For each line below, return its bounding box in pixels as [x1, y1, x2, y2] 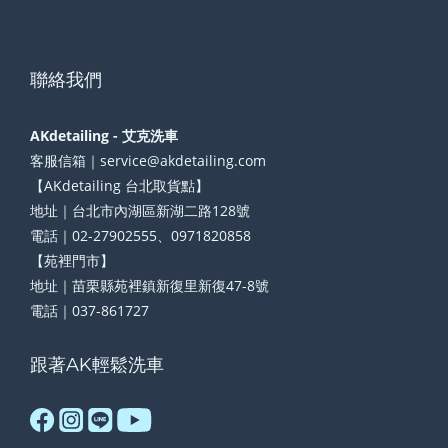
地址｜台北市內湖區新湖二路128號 [30, 201, 250, 221]
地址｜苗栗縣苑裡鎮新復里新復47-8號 [30, 276, 269, 296]
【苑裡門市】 [30, 251, 114, 271]
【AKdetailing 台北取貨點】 [30, 176, 209, 196]
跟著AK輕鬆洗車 [30, 354, 164, 377]
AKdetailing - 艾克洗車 [30, 126, 178, 146]
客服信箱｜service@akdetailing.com [30, 151, 266, 171]
